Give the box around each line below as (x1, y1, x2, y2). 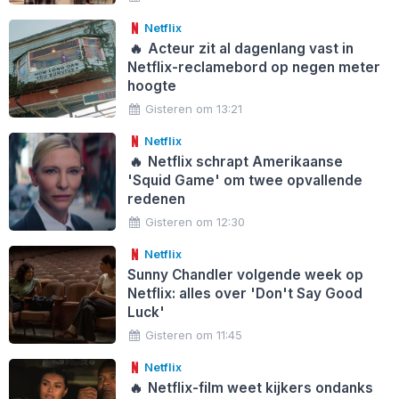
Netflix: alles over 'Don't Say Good (126, 285, 362, 303)
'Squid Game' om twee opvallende (126, 172, 362, 190)
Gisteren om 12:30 (145, 215, 246, 230)
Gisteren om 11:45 (145, 328, 243, 343)
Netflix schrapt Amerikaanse (144, 153, 344, 171)
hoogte (126, 77, 176, 95)
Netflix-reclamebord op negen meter (126, 59, 380, 77)
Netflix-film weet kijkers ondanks (144, 379, 374, 397)
